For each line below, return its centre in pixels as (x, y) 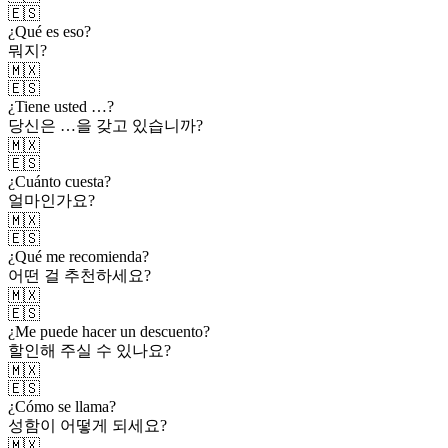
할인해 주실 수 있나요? (89, 350)
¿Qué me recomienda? (78, 256)
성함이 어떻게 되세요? (87, 425)
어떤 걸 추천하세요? (79, 275)
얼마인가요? (51, 200)
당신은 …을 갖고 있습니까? (105, 125)
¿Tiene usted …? (61, 106)
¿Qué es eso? (49, 31)
